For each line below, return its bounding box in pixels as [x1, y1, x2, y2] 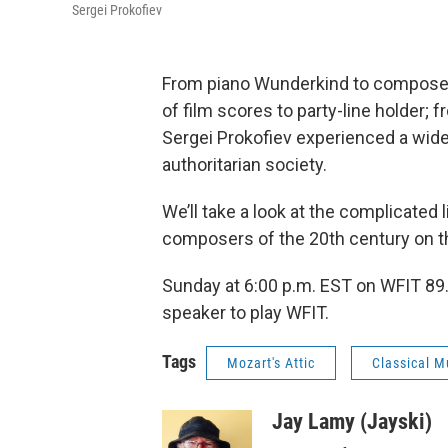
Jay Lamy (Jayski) [272, 409, 432, 434]
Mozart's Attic [227, 355, 315, 371]
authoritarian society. [162, 154, 327, 175]
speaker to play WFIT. [162, 302, 329, 323]
